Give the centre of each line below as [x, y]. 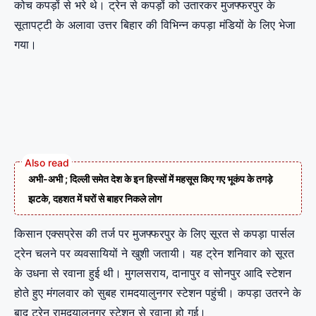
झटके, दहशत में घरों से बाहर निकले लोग [95, 199]
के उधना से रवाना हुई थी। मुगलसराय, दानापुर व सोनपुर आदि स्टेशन [153, 273]
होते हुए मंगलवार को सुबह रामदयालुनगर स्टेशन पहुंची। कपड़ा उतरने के [158, 293]
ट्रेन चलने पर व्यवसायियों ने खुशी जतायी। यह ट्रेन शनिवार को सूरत [154, 254]
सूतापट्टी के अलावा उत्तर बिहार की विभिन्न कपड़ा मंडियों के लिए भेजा [155, 25]
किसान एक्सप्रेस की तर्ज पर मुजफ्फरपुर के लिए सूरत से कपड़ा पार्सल [154, 234]
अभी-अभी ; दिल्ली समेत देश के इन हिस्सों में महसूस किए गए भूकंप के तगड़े [151, 179]
